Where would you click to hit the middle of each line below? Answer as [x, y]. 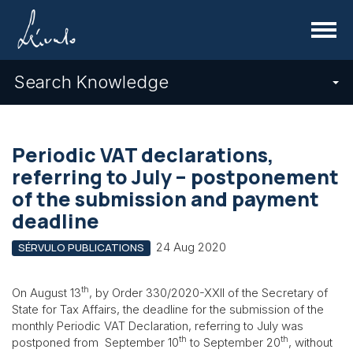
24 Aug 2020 [191, 247]
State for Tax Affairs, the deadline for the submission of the [168, 309]
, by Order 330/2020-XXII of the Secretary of [208, 292]
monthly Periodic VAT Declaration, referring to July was [158, 325]
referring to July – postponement [175, 177]
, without [310, 342]
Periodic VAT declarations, [143, 155]
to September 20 [234, 342]
